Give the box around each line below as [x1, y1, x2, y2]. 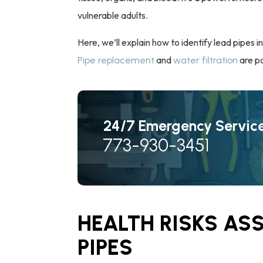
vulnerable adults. [77, 9, 148, 21]
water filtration [173, 54, 238, 66]
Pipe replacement [77, 54, 154, 66]
